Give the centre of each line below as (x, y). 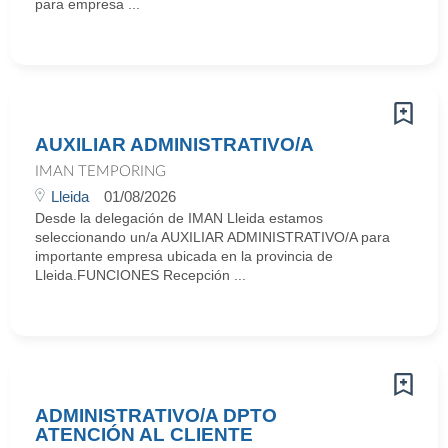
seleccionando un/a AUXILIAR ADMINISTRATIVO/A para (212, 237)
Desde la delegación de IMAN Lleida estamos (179, 218)
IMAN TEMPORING (100, 171)
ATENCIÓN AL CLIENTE (144, 434)
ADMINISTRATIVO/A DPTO (156, 415)
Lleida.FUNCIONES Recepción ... (140, 275)
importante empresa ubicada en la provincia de (184, 256)
